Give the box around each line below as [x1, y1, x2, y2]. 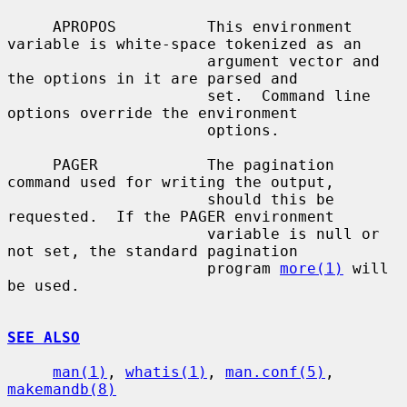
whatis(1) [125, 362, 207, 381]
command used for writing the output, [7, 173, 334, 191]
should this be [7, 190, 207, 208]
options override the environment [7, 104, 298, 122]
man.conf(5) [225, 362, 325, 381]
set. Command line [7, 86, 207, 104]
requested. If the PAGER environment [7, 207, 334, 225]
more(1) [280, 259, 343, 277]
